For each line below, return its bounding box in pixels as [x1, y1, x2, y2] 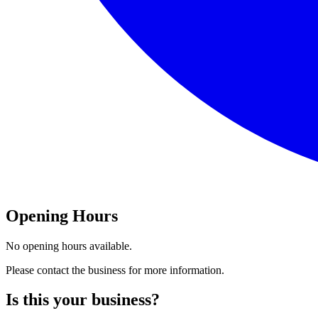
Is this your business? [6, 290, 160, 309]
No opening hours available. [6, 239, 132, 252]
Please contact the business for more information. [6, 263, 224, 276]
